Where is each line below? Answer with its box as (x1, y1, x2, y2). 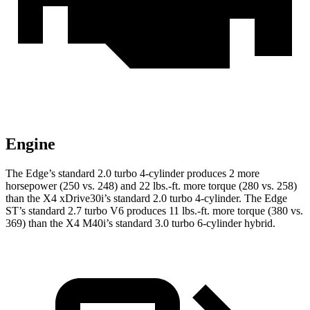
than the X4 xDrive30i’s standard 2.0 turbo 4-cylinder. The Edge (6, 192, 287, 205)
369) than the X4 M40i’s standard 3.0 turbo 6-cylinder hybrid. (6, 217, 275, 230)
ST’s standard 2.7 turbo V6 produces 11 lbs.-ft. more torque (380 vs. (6, 205, 303, 217)
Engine (6, 135, 55, 154)
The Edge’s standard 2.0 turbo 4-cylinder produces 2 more (6, 167, 259, 180)
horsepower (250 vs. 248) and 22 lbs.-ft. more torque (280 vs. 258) (6, 180, 297, 192)
